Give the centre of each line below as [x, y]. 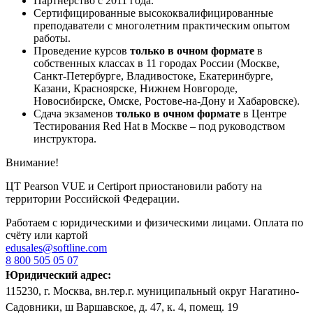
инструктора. [65, 138]
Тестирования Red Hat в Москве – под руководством [159, 126]
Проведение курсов [82, 50]
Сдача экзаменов [75, 113]
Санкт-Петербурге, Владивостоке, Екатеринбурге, [153, 75]
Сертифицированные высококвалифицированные [153, 13]
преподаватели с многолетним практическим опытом [162, 25]
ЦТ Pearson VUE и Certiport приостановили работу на [134, 186]
